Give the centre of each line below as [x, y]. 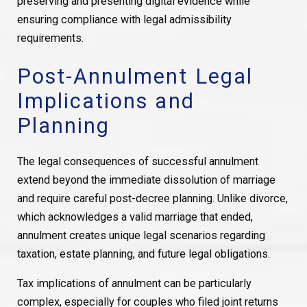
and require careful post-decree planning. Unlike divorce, [152, 198]
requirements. [50, 38]
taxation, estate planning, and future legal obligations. [143, 254]
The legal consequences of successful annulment [137, 161]
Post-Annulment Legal [135, 77]
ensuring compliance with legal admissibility [124, 20]
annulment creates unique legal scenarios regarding [141, 235]
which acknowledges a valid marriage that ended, [135, 217]
